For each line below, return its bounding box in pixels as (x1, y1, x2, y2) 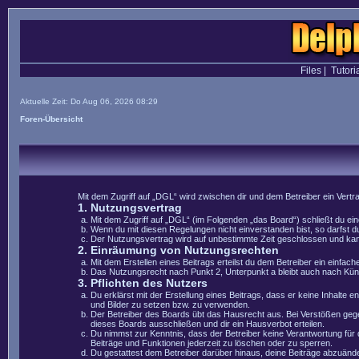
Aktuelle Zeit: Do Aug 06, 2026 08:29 (20, 97, 158, 106)
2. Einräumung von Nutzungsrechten (77, 244, 279, 256)
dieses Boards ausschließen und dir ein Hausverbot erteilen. (91, 319, 325, 329)
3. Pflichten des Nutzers (77, 276, 208, 289)
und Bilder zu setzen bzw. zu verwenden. (91, 300, 250, 309)
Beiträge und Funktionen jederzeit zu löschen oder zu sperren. (91, 338, 333, 348)
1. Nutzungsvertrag (77, 201, 182, 214)
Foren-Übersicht (20, 115, 83, 123)
